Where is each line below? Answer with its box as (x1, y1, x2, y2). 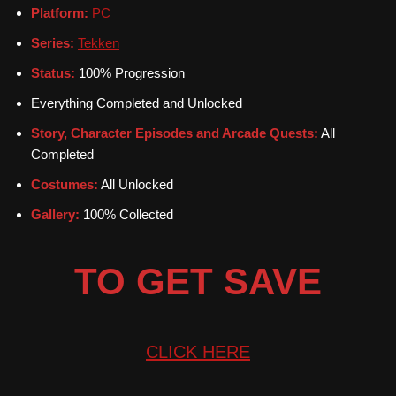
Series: (31, 34, 74, 50)
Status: (31, 65, 75, 80)
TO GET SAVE (74, 260, 322, 302)
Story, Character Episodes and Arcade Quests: (31, 125, 318, 141)
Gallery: (31, 206, 80, 222)
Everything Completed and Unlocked (31, 95, 242, 110)
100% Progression (75, 65, 185, 80)
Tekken (78, 34, 119, 50)
